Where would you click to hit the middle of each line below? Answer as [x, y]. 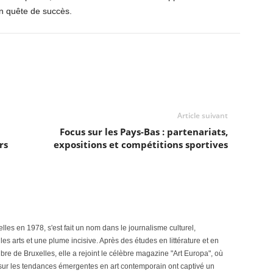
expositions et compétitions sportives [140, 144]
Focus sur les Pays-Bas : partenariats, [144, 132]
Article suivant [202, 115]
